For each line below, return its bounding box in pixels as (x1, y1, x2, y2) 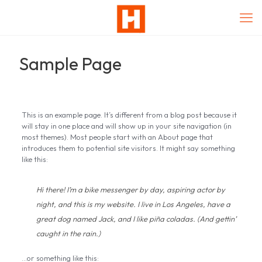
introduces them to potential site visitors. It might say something (21, 143, 235, 153)
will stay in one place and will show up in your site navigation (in (21, 121, 232, 130)
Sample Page (19, 53, 122, 75)
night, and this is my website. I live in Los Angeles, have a (36, 199, 230, 209)
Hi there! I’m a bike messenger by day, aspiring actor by (36, 185, 225, 194)
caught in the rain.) (36, 229, 101, 238)
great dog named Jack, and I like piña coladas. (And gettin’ (36, 214, 236, 223)
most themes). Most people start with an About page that (21, 132, 213, 142)
